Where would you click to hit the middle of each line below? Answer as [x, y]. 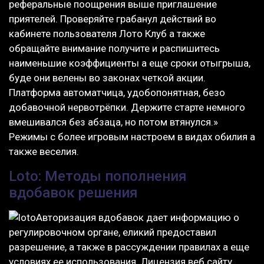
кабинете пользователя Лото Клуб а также [107, 34]
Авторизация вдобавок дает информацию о [138, 217]
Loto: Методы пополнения [98, 176]
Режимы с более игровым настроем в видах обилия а [132, 137]
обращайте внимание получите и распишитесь [114, 49]
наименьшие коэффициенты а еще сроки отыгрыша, [130, 63]
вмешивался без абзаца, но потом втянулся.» [113, 122]
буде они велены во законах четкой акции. [107, 78]
